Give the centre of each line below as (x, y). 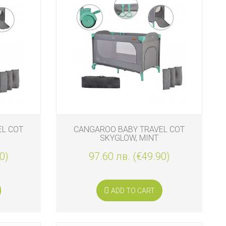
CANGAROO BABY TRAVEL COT (129, 129)
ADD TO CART (133, 190)
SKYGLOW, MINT (129, 138)
